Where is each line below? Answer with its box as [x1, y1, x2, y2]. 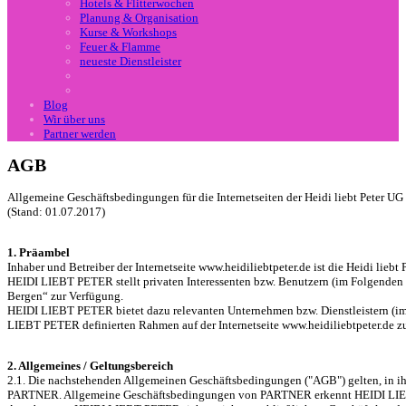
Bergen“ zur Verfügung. [7, 289, 123, 304]
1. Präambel [7, 246, 70, 260]
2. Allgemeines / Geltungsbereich [7, 359, 173, 373]
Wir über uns [43, 112, 105, 126]
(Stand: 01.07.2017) [7, 205, 105, 219]
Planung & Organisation [80, 11, 198, 24]
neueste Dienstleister [80, 54, 181, 68]
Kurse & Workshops [80, 25, 177, 39]
